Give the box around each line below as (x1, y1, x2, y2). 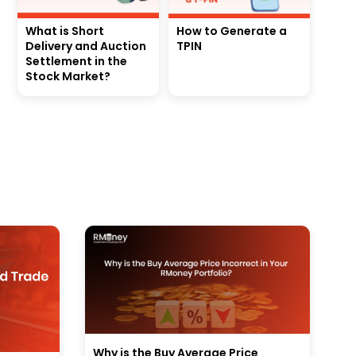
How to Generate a (176, 22, 287, 39)
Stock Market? (25, 68, 110, 84)
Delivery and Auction (25, 37, 146, 54)
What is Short (25, 22, 104, 39)
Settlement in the (25, 52, 127, 69)
